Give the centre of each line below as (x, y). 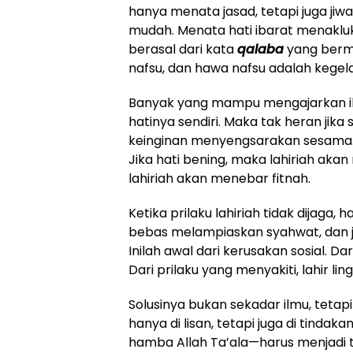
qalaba (260, 49)
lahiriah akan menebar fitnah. (219, 178)
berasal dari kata (183, 49)
